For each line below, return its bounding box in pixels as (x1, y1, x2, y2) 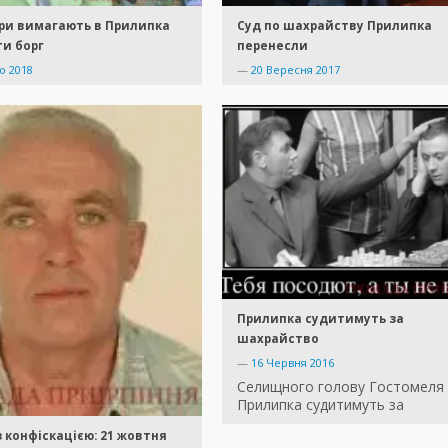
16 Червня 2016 (251, 355, 334, 371)
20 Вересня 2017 (251, 62, 340, 78)
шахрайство (237, 331, 319, 347)
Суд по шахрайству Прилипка (237, 18, 432, 34)
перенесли (237, 38, 308, 54)
